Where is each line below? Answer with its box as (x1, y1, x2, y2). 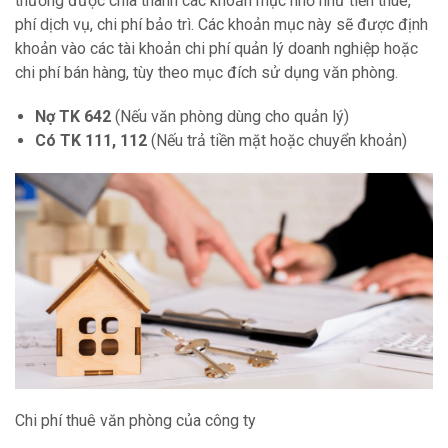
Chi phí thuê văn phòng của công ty (15, 411, 256, 431)
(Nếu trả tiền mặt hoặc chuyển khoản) (147, 131, 407, 151)
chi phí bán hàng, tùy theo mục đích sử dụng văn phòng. (15, 63, 398, 83)
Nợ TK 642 (35, 107, 111, 127)
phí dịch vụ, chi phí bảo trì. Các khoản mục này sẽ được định (15, 15, 428, 35)
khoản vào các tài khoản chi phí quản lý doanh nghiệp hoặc (15, 39, 418, 59)
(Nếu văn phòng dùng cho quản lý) (111, 107, 349, 127)
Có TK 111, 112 (35, 131, 147, 151)
